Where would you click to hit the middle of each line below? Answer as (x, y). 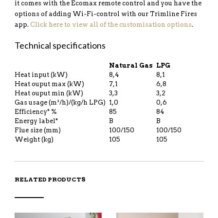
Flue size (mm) (38, 130)
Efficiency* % (36, 112)
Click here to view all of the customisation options (111, 25)
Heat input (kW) (41, 75)
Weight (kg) (34, 139)
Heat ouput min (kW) (49, 93)
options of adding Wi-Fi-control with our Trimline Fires (106, 14)
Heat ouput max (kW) (49, 84)
